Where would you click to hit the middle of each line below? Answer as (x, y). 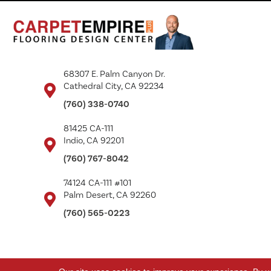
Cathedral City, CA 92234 (114, 86)
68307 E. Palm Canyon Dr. (114, 74)
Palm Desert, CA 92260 (110, 195)
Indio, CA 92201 (94, 140)
